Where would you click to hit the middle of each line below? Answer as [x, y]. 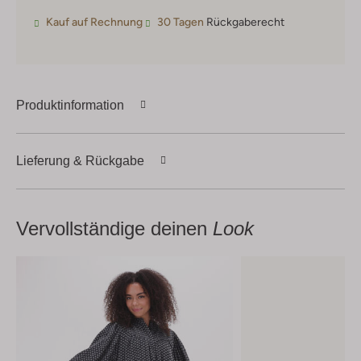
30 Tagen [180, 22]
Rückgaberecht [244, 22]
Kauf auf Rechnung [94, 22]
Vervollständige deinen [114, 229]
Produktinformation [70, 105]
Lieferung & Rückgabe [80, 160]
